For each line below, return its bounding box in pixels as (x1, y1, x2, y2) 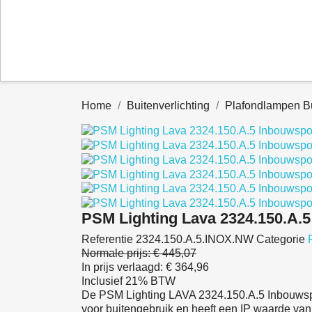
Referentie (81, 233, 133, 246)
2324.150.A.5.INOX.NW (136, 233, 253, 246)
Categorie (256, 233, 305, 246)
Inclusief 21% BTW (81, 275, 175, 288)
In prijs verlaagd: (81, 261, 163, 274)
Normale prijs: (81, 247, 150, 260)
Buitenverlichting (127, 99, 210, 111)
